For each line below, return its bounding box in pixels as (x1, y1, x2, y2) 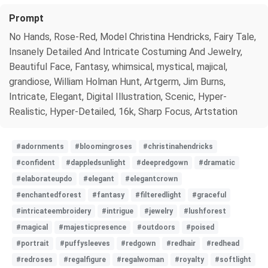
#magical (16, 223, 48, 232)
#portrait (16, 239, 49, 248)
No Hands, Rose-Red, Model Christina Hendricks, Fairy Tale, (9, 31, 256, 42)
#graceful (192, 190, 226, 199)
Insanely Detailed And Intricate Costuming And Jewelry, (9, 45, 242, 57)
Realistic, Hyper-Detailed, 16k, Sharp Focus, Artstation (9, 105, 237, 117)
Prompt (9, 12, 44, 24)
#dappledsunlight (66, 158, 126, 167)
